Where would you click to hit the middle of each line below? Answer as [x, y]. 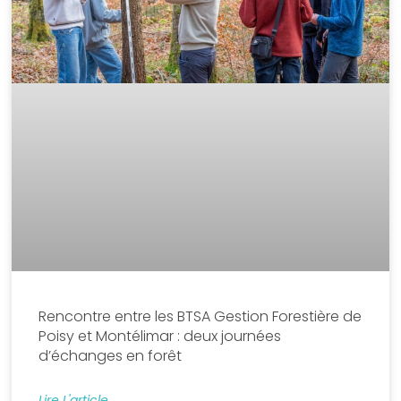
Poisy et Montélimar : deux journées [160, 337]
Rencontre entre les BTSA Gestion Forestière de [200, 317]
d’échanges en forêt [111, 356]
